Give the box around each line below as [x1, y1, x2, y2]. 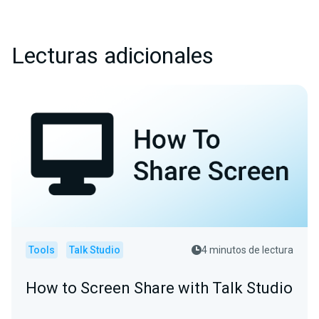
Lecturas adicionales [11, 39, 214, 73]
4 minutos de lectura [202, 244, 293, 256]
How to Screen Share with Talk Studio [26, 279, 293, 298]
